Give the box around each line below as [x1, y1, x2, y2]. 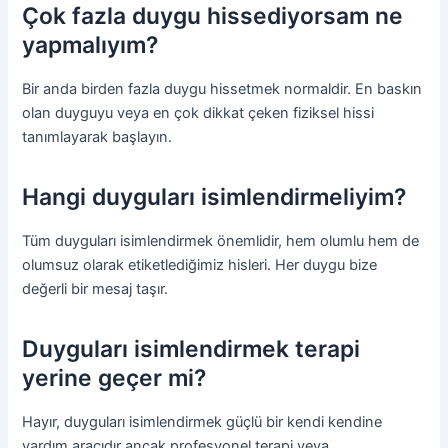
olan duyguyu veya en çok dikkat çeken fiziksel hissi [22, 103, 375, 122]
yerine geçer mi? [22, 364, 207, 393]
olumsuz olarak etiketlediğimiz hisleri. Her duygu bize [22, 255, 378, 274]
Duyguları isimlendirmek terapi [22, 335, 361, 364]
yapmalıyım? [22, 31, 159, 60]
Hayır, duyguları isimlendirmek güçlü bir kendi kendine [22, 413, 383, 431]
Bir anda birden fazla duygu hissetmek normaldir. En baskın [22, 79, 423, 98]
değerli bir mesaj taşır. [22, 279, 169, 298]
